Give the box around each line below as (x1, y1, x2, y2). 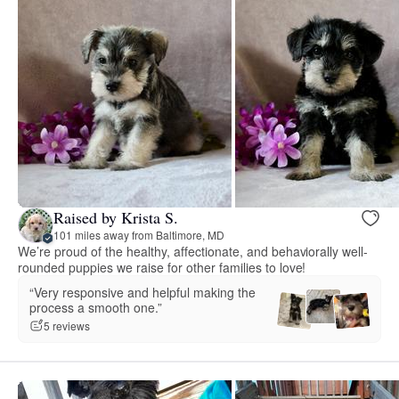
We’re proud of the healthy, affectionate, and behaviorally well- (18, 241, 369, 260)
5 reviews (44, 318, 90, 334)
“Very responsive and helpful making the (29, 282, 256, 301)
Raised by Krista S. (53, 207, 178, 229)
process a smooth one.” (29, 297, 162, 316)
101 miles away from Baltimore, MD (53, 227, 224, 243)
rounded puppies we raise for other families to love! (18, 257, 306, 276)
